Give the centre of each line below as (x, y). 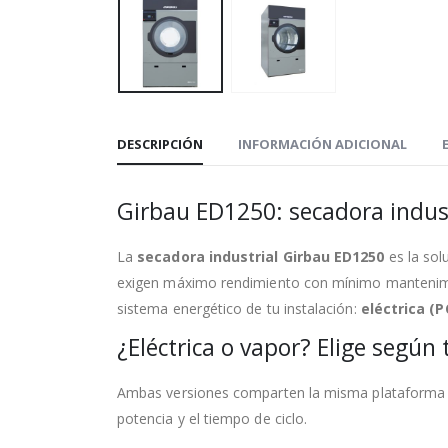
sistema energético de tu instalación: (239, 308)
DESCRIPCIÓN (160, 143)
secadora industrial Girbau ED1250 (261, 256)
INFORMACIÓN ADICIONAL (322, 143)
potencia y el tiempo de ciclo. (212, 418)
